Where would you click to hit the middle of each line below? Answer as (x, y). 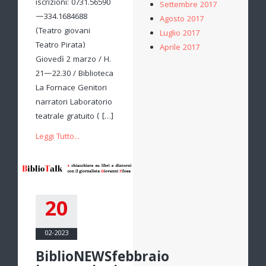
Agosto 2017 (182, 20)
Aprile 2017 (180, 48)
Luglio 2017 (180, 34)
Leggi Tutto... (58, 137)
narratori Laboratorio (74, 103)
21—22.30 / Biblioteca (75, 75)
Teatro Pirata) (61, 46)
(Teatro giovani (63, 32)
